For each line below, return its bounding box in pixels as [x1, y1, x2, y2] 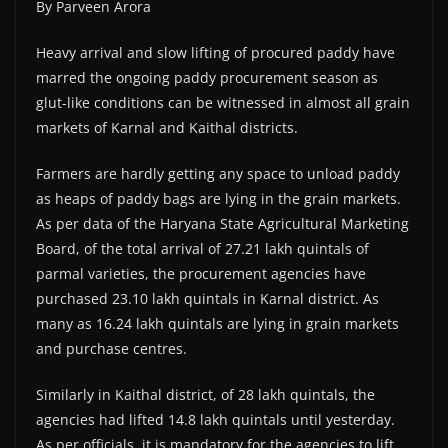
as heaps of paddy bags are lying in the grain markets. [36, 189, 401, 209]
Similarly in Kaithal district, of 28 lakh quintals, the [36, 385, 375, 405]
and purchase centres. [36, 339, 187, 359]
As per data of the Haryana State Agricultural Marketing [36, 214, 409, 234]
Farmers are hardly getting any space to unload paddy [36, 164, 400, 184]
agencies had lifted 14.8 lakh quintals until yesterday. [36, 410, 395, 430]
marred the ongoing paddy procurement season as [36, 68, 378, 88]
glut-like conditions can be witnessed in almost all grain [36, 93, 410, 113]
